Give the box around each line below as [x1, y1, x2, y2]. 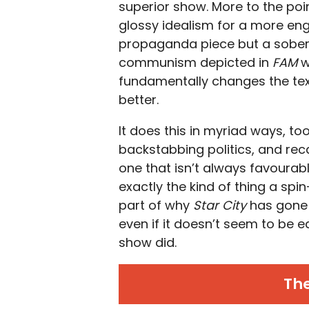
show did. [119, 234, 177, 251]
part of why [119, 197, 193, 214]
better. [119, 91, 159, 108]
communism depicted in [119, 54, 272, 71]
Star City [193, 197, 250, 214]
